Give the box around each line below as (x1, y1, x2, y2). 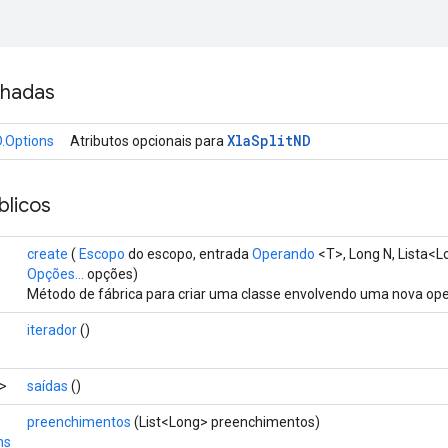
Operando (252, 245, 315, 262)
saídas (27, 377, 68, 394)
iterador (27, 321, 77, 338)
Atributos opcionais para (70, 132, 227, 149)
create (27, 245, 68, 262)
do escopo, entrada (125, 245, 252, 262)
